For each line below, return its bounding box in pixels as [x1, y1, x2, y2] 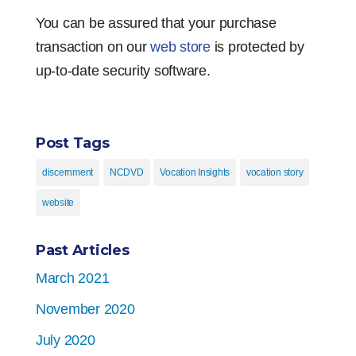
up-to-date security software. [35, 63, 211, 79]
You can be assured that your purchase [35, 15, 277, 32]
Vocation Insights [160, 167, 230, 179]
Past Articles [35, 242, 130, 260]
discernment [41, 167, 94, 179]
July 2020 [35, 332, 95, 349]
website [41, 197, 75, 209]
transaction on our [35, 39, 151, 56]
